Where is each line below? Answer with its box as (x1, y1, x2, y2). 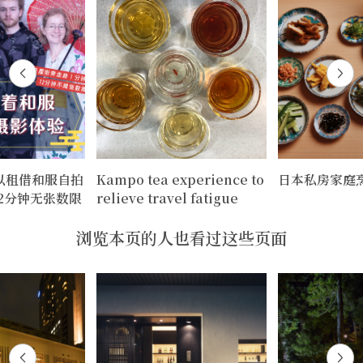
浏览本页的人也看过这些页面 (76, 225, 287, 250)
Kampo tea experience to (96, 169, 264, 189)
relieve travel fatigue (96, 188, 238, 207)
